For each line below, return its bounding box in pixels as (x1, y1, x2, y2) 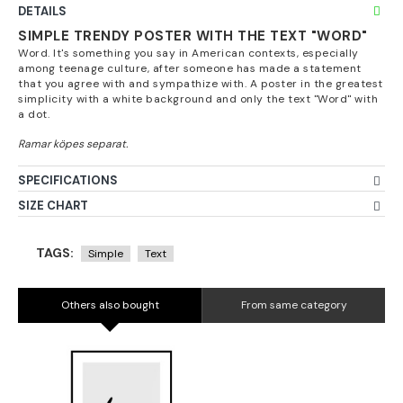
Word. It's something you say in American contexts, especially (18, 46, 359, 60)
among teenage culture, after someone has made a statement (18, 61, 362, 76)
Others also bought (60, 298, 159, 312)
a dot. (18, 107, 49, 121)
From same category (240, 298, 347, 312)
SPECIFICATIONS (18, 173, 118, 188)
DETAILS (18, 4, 67, 19)
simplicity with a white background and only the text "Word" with (18, 92, 378, 106)
